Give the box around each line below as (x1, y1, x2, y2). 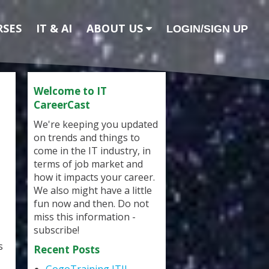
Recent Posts (34, 243, 100, 256)
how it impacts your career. (34, 171, 155, 184)
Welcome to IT (34, 84, 107, 98)
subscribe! (34, 223, 79, 237)
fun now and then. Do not (34, 197, 149, 210)
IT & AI (36, 21, 72, 35)
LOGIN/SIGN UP (166, 23, 248, 35)
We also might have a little (34, 184, 152, 197)
